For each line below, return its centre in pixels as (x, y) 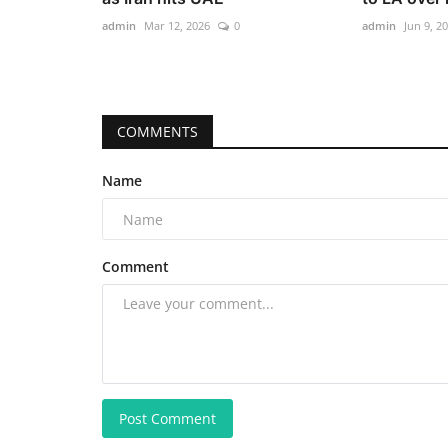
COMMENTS (157, 132)
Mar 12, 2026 (177, 26)
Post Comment (167, 419)
